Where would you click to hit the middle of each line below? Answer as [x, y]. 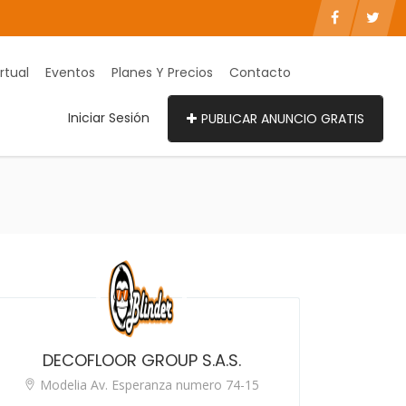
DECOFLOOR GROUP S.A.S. [141, 360]
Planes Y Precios [162, 72]
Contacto [260, 72]
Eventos [70, 72]
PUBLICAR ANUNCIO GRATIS [283, 119]
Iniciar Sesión [109, 118]
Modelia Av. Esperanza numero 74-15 [148, 385]
